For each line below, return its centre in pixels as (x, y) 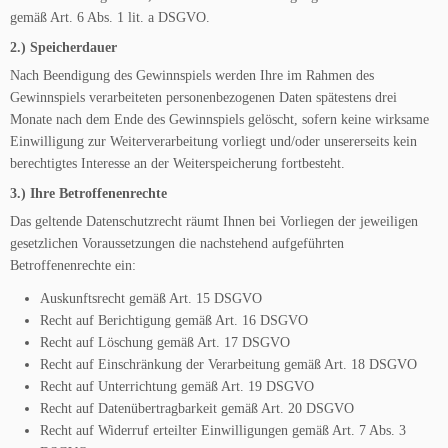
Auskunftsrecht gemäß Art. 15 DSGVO (151, 298)
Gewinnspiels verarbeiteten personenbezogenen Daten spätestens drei (203, 97)
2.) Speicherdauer (63, 47)
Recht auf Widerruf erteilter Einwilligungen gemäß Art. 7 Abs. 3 (223, 430)
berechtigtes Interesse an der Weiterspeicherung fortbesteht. (177, 163)
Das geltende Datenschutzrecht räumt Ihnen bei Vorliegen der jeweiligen (214, 221)
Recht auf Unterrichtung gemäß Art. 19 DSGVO (177, 386)
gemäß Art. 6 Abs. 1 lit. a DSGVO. (110, 17)
